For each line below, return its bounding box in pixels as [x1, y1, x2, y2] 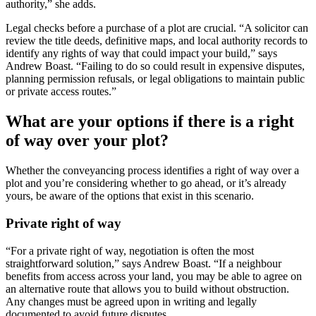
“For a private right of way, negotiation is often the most [6, 244, 254, 257]
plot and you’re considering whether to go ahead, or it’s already [6, 177, 286, 190]
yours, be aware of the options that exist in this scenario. [6, 190, 254, 202]
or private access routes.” [6, 85, 116, 98]
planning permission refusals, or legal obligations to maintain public [6, 73, 305, 85]
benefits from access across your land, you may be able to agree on [6, 269, 302, 282]
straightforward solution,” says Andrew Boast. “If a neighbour [6, 257, 281, 269]
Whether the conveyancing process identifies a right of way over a [6, 164, 299, 177]
